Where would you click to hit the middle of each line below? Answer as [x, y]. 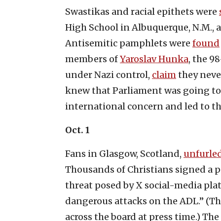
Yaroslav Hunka [154, 59]
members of [92, 59]
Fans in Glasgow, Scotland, [124, 153]
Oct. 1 [77, 130]
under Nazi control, [109, 74]
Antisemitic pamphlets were [129, 43]
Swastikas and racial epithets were [142, 11]
